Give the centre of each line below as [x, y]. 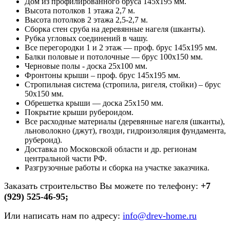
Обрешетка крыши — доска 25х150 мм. [94, 103]
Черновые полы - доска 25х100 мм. [86, 66]
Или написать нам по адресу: [63, 216]
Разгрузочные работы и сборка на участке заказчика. [117, 168]
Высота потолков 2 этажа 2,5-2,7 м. [86, 20]
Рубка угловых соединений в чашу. [86, 39]
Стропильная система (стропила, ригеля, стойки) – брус [123, 85]
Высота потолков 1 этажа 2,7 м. [80, 11]
